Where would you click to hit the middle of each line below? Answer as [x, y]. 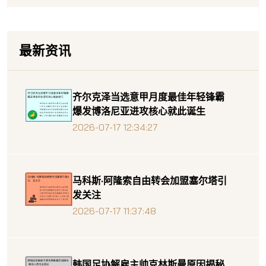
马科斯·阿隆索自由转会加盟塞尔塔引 [150, 180]
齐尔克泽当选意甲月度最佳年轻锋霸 [148, 96]
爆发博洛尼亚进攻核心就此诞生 [139, 111]
